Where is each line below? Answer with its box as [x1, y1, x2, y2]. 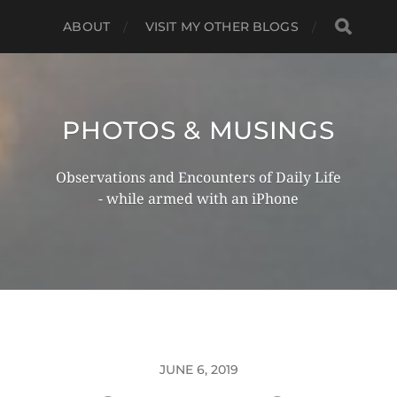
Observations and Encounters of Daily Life [56, 169, 341, 186]
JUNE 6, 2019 [159, 362, 238, 378]
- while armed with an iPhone [98, 191, 299, 207]
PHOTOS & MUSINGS [62, 115, 335, 145]
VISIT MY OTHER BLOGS [144, 19, 299, 35]
